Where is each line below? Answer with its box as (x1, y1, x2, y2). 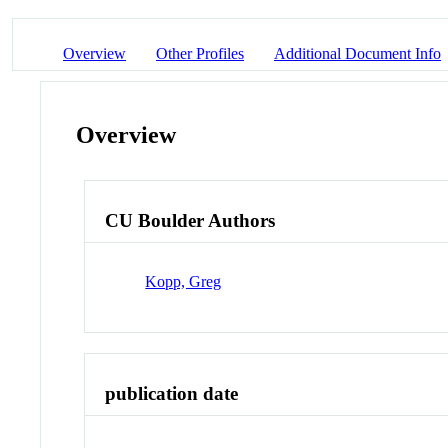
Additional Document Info (274, 44, 441, 62)
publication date (105, 382, 239, 404)
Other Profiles (156, 44, 244, 62)
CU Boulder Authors (105, 210, 276, 232)
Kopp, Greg (145, 272, 222, 290)
